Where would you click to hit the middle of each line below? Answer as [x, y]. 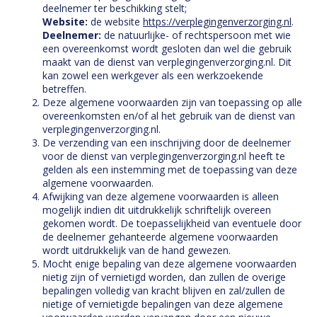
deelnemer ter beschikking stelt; [115, 8]
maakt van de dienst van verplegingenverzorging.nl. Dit [167, 62]
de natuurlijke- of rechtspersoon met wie [196, 35]
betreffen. [64, 89]
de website [115, 22]
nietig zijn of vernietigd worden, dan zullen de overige [164, 277]
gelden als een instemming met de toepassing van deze [170, 169]
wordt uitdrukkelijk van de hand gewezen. [137, 250]
